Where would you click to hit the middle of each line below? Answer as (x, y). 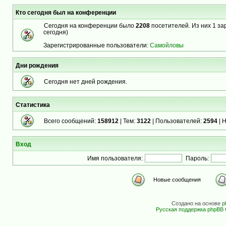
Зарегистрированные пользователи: (97, 45)
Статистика (33, 105)
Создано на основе (196, 203)
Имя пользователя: (115, 158)
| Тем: (128, 121)
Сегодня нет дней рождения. (86, 81)
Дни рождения (37, 65)
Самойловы (167, 45)
